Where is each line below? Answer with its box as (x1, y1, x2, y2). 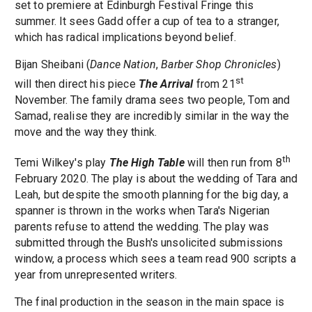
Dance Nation (90, 57, 157, 71)
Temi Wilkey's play (14, 156, 109, 170)
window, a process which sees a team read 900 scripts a (14, 252, 296, 266)
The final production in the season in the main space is (14, 295, 285, 309)
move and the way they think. (14, 125, 157, 139)
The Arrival (138, 77, 194, 91)
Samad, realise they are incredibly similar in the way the (14, 109, 290, 123)
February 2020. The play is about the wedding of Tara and (14, 172, 298, 186)
